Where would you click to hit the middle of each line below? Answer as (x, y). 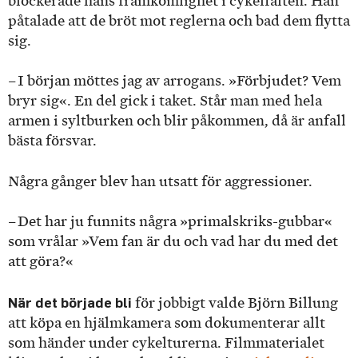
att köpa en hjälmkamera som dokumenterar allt (167, 322)
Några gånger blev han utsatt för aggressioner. (162, 181)
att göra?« (41, 262)
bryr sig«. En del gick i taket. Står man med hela (165, 101)
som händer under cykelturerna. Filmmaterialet (166, 342)
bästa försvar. (54, 141)
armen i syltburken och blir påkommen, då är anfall (177, 121)
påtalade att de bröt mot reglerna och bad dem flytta (179, 20)
